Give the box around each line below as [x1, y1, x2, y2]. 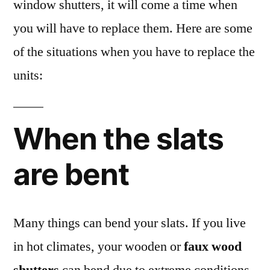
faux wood [184, 237, 242, 255]
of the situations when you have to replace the [13, 43, 255, 60]
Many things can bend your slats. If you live [13, 214, 246, 231]
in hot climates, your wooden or [13, 237, 184, 255]
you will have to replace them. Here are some [13, 19, 253, 37]
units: [13, 66, 43, 84]
